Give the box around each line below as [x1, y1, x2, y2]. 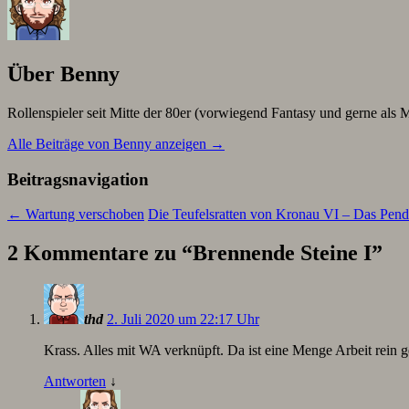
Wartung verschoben [22, 206, 144, 223]
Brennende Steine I [193, 241, 372, 266]
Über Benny [7, 61, 120, 86]
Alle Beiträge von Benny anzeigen [7, 135, 210, 152]
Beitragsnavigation [7, 169, 149, 189]
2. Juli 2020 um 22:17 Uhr [107, 311, 259, 328]
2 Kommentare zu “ [7, 241, 193, 266]
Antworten [44, 373, 106, 390]
